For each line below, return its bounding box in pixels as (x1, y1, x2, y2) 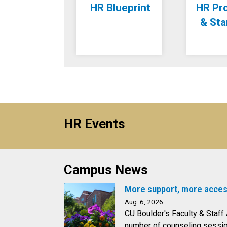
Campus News (64, 162, 148, 177)
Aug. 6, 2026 (125, 198, 163, 206)
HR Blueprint (90, 2, 151, 14)
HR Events (64, 116, 125, 131)
